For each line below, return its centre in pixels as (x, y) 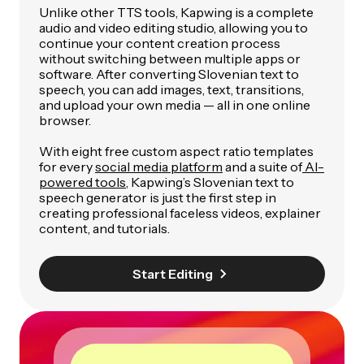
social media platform (159, 167)
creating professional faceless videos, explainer (180, 213)
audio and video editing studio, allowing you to (173, 28)
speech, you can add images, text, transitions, (171, 90)
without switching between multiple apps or (170, 59)
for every (67, 167)
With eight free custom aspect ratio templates (176, 152)
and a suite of (262, 167)
